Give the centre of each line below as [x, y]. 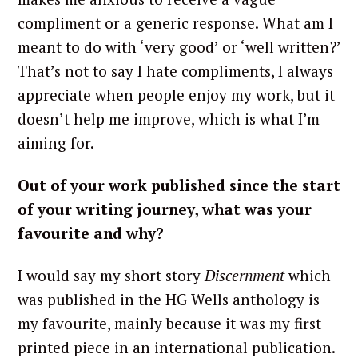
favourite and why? [91, 233]
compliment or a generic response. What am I [175, 23]
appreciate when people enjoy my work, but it [176, 95]
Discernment [247, 275]
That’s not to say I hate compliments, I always [175, 71]
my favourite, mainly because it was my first [169, 323]
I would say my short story [111, 275]
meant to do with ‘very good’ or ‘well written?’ [179, 47]
